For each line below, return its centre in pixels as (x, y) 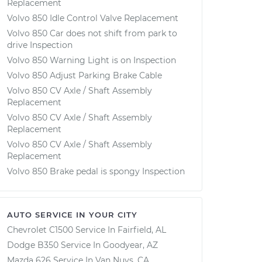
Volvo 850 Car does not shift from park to (92, 33)
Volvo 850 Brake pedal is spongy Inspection (96, 171)
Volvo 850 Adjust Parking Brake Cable (85, 75)
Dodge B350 (33, 245)
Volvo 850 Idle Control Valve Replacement (93, 18)
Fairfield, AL (142, 230)
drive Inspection (40, 45)
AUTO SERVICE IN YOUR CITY (72, 215)
